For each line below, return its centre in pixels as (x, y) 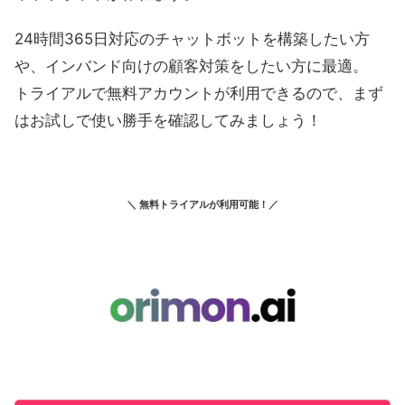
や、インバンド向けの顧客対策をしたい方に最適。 (191, 66)
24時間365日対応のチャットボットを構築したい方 (192, 39)
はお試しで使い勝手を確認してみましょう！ (168, 121)
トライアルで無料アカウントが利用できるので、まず (199, 94)
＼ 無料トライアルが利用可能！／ (202, 205)
